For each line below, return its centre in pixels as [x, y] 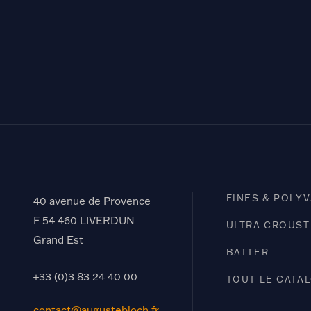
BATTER [247, 252]
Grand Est [58, 240]
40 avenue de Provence [92, 201]
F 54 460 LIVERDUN [84, 220]
